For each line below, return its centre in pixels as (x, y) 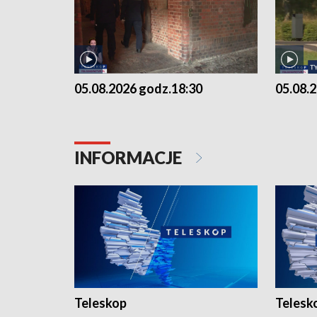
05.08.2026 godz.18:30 (138, 88)
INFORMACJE (130, 157)
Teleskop (100, 303)
